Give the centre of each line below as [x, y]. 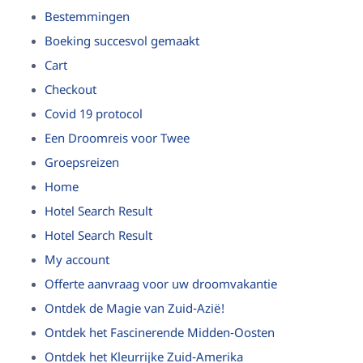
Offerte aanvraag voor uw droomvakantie [161, 285]
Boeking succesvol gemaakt [122, 42]
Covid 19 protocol [94, 115]
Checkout [70, 91]
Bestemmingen [87, 18]
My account [77, 261]
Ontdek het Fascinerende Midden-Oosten [160, 334]
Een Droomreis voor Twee [117, 139]
